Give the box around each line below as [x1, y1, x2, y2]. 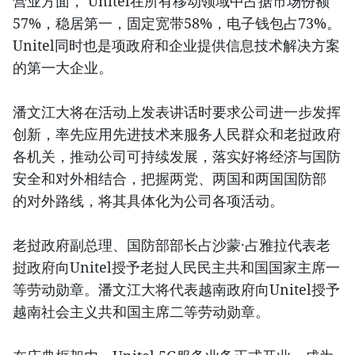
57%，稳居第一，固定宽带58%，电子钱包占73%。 [13, 13, 341, 32]
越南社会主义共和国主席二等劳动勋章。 [13, 301, 269, 321]
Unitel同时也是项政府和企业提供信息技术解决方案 [13, 35, 340, 55]
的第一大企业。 [13, 57, 113, 77]
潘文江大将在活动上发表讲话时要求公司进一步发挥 [13, 101, 341, 121]
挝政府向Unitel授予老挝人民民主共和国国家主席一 [13, 257, 340, 277]
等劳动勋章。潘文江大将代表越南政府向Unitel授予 [13, 279, 340, 299]
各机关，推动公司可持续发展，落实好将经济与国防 [13, 146, 341, 166]
